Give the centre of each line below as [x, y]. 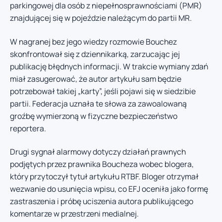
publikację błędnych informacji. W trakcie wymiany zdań [109, 66]
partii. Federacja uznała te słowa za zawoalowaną [98, 103]
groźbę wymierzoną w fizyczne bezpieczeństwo [94, 116]
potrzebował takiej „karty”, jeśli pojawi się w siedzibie [103, 91]
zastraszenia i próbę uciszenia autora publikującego [102, 201]
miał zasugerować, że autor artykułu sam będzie [96, 79]
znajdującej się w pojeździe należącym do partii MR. [101, 18]
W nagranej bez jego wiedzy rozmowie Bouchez [93, 41]
